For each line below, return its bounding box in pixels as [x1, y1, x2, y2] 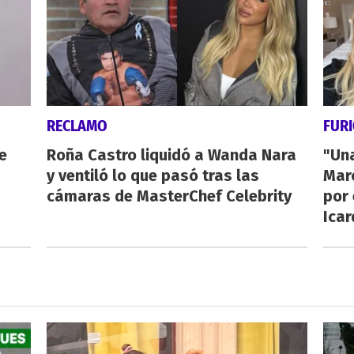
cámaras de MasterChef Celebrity [46, 186, 292, 205]
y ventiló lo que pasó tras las [46, 165, 259, 185]
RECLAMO [46, 115, 107, 135]
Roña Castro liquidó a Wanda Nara [46, 145, 296, 164]
